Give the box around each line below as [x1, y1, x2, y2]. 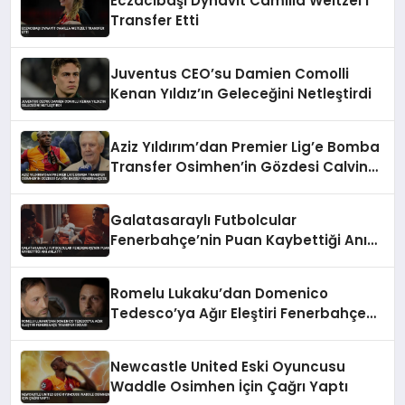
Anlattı [110, 250, 160, 269]
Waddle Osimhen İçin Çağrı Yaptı [110, 376, 349, 396]
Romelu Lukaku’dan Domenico [110, 283, 329, 303]
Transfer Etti [110, 10, 200, 30]
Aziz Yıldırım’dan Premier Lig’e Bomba [110, 137, 381, 156]
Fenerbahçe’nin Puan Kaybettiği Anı [110, 230, 368, 250]
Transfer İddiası [110, 323, 225, 343]
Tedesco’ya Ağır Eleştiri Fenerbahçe [110, 303, 367, 323]
